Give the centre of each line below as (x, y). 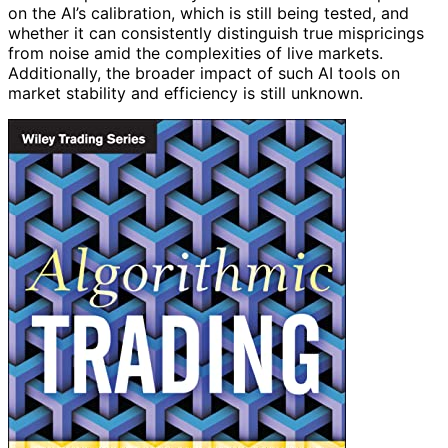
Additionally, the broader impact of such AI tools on (204, 72)
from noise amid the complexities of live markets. (195, 52)
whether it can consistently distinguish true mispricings (216, 32)
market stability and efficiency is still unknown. (185, 92)
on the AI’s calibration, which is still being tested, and (208, 12)
